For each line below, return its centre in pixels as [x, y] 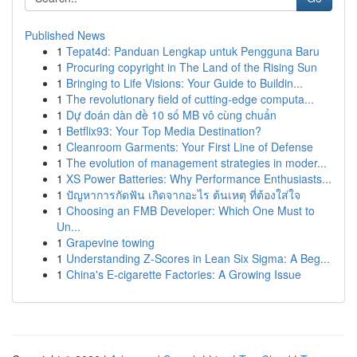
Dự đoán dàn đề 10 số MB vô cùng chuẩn [171, 115]
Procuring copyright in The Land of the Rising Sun [192, 67]
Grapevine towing [110, 242]
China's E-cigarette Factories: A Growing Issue [184, 274]
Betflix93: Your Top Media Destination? [164, 131]
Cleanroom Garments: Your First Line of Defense [190, 147]
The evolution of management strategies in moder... [196, 163]
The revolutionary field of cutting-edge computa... [190, 99]
